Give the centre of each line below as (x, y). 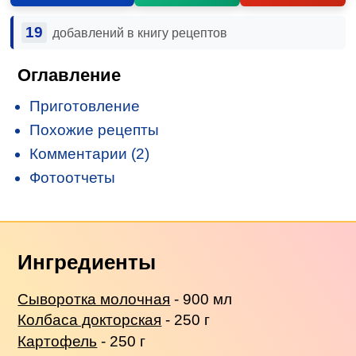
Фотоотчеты (73, 177)
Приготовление (85, 106)
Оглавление (70, 75)
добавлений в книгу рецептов (139, 33)
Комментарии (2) (90, 153)
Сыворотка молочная (94, 299)
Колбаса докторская (90, 320)
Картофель (58, 341)
